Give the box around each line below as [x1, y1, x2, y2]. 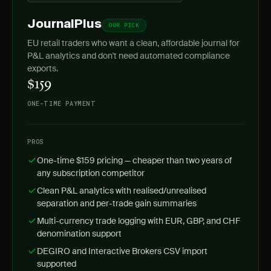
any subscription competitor [37, 168, 145, 178]
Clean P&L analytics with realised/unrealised [37, 185, 206, 196]
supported [37, 258, 76, 269]
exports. [27, 63, 58, 74]
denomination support [37, 228, 122, 239]
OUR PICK [108, 21, 140, 28]
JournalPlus [27, 19, 102, 31]
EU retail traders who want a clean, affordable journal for [27, 38, 240, 48]
